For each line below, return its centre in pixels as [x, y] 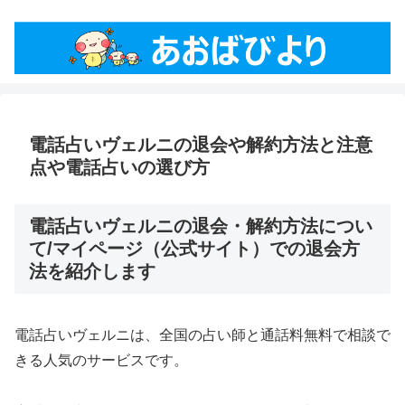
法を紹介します [92, 272]
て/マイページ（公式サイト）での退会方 [194, 249]
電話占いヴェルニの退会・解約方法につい [201, 226]
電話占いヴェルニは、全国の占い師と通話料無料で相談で [202, 335]
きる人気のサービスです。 [101, 361]
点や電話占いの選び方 [119, 168]
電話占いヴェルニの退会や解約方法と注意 [201, 145]
